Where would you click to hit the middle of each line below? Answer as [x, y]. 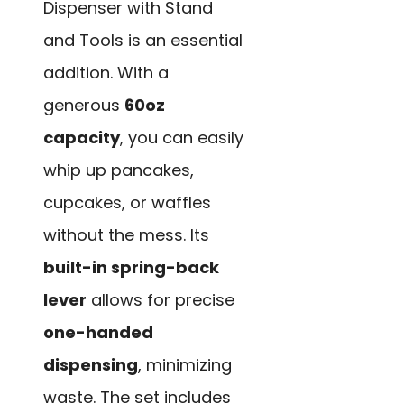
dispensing [91, 365]
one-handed [98, 333]
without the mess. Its [126, 235]
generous [84, 106]
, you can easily [182, 138]
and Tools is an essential [143, 41]
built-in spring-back [131, 268]
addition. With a [106, 73]
